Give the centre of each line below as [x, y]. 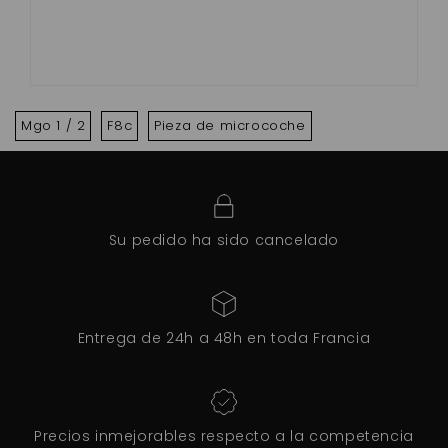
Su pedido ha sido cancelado [224, 240]
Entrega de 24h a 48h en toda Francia [224, 338]
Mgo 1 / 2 [53, 125]
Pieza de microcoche [230, 125]
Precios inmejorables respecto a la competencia [224, 436]
